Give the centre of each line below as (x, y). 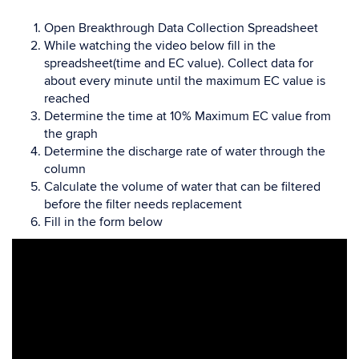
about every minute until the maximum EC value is (185, 81)
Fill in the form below (103, 222)
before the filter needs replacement (143, 204)
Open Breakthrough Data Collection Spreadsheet (181, 28)
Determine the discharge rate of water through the (185, 151)
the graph (71, 134)
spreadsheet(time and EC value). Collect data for (179, 63)
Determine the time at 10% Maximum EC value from (188, 116)
